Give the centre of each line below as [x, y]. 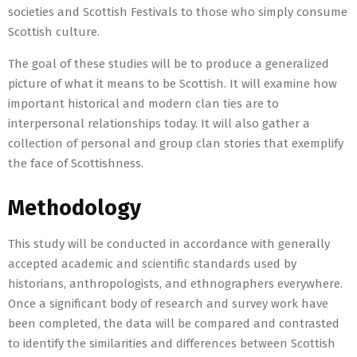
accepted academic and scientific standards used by [152, 264]
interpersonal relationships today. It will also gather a [159, 124]
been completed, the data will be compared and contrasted [174, 324]
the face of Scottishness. [76, 164]
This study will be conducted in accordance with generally [169, 244]
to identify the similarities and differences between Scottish [172, 344]
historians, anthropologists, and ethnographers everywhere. [175, 284]
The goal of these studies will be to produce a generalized [169, 64]
